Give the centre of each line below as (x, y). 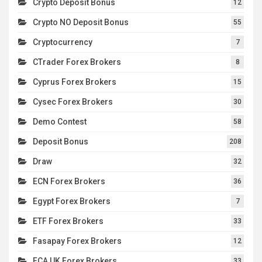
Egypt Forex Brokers (72, 201)
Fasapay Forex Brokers (77, 241)
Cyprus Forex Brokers (75, 82)
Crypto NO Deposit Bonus (81, 22)
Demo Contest (60, 121)
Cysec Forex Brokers (73, 101)
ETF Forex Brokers (68, 221)
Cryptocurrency (63, 42)
